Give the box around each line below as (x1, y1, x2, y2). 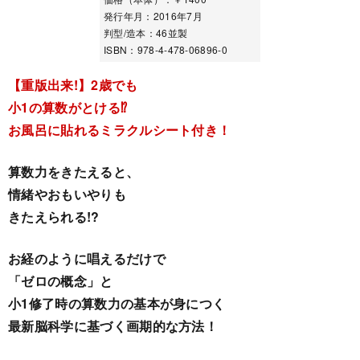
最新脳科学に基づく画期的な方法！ (8, 316, 219, 335)
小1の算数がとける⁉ (8, 97, 128, 117)
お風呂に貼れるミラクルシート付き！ (8, 120, 231, 139)
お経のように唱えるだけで (8, 248, 166, 268)
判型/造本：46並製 (104, 25, 188, 39)
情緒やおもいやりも (8, 184, 126, 203)
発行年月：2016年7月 (104, 8, 202, 22)
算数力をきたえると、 (8, 162, 140, 181)
